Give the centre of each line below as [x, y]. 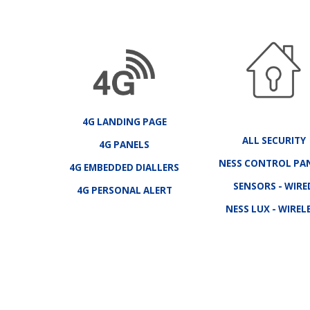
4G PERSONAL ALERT [124, 191]
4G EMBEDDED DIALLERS [124, 168]
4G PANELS [124, 145]
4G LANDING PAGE [124, 122]
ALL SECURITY [274, 141]
